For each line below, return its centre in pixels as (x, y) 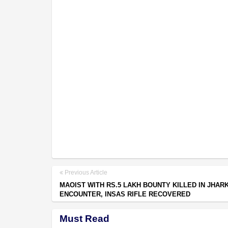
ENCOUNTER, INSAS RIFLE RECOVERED (125, 194)
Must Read (84, 218)
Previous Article (85, 172)
